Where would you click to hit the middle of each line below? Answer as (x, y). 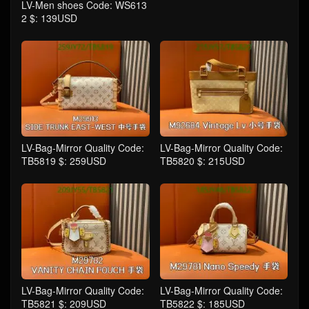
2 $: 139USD (49, 18)
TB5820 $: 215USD (202, 161)
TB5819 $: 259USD (64, 161)
